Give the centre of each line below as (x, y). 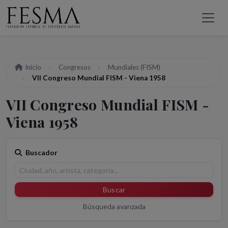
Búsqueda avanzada (114, 207)
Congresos (75, 67)
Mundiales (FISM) (134, 67)
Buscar (114, 190)
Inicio (33, 67)
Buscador (41, 152)
